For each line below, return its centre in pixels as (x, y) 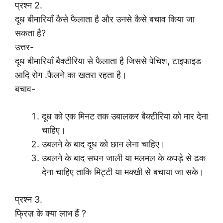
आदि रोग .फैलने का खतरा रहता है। (71, 75)
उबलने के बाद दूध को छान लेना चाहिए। (104, 144)
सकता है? (30, 33)
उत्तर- (24, 47)
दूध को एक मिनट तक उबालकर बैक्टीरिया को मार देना (125, 116)
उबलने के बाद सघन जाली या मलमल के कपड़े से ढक (124, 158)
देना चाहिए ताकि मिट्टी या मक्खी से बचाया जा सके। (123, 172)
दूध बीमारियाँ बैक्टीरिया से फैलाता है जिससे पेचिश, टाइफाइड (108, 61)
